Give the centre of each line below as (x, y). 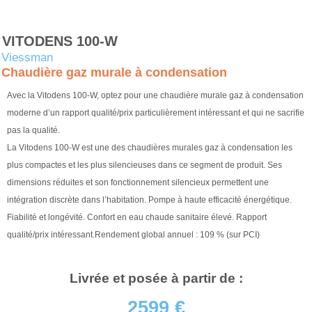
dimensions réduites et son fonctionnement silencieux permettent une (138, 183)
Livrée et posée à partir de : (156, 279)
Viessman (27, 58)
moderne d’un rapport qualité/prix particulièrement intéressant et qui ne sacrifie (156, 113)
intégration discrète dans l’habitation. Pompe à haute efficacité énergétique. (149, 200)
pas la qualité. (33, 131)
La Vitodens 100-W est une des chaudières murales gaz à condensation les (150, 148)
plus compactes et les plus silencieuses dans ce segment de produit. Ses (145, 165)
